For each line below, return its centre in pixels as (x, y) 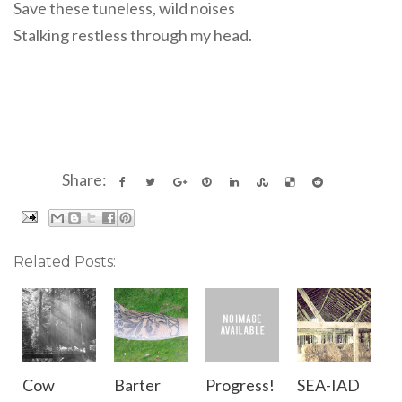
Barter (137, 385)
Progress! (240, 385)
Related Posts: (65, 261)
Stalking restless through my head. (133, 35)
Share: (87, 179)
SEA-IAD (328, 385)
